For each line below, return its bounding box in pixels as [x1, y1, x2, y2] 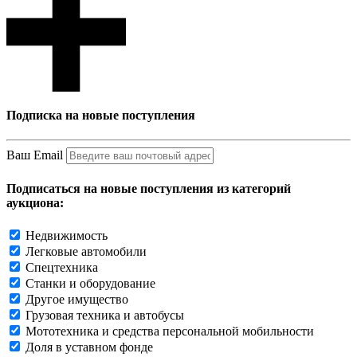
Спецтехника [25, 261, 98, 275]
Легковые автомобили [25, 245, 147, 259]
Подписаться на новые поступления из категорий [6, 181, 291, 195]
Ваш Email [6, 148, 63, 163]
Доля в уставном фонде [25, 340, 153, 355]
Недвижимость [25, 229, 108, 243]
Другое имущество [25, 292, 128, 307]
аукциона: [6, 195, 64, 210]
